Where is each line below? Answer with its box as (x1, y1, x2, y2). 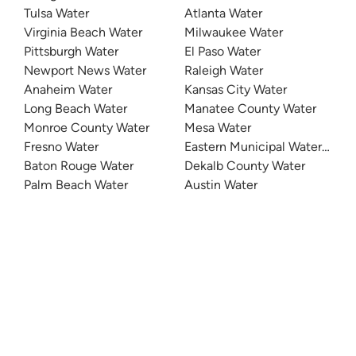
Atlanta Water (184, 6, 262, 21)
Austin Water (184, 177, 257, 193)
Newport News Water (24, 63, 146, 79)
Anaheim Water (24, 82, 112, 98)
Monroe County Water (24, 120, 149, 136)
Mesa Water (184, 120, 251, 136)
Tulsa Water (24, 6, 89, 21)
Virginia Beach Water (24, 25, 142, 41)
